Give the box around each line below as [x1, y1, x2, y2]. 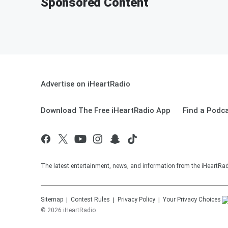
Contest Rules [71, 196, 110, 203]
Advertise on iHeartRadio [41, 79, 130, 89]
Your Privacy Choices [163, 196, 221, 203]
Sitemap [41, 196, 63, 203]
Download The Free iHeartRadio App [41, 106, 170, 115]
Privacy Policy [118, 196, 155, 203]
